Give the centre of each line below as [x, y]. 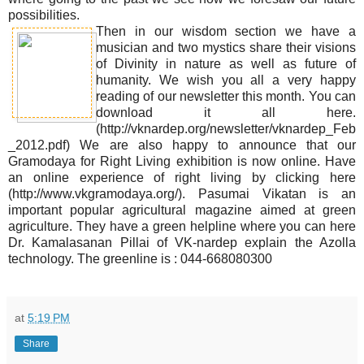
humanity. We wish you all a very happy [226, 80]
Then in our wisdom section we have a [226, 32]
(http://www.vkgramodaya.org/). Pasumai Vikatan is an [182, 194]
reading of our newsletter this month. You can [226, 97]
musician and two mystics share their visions [226, 48]
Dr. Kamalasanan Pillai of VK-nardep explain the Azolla [182, 243]
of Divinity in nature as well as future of [226, 64]
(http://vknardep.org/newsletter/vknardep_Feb [226, 129]
